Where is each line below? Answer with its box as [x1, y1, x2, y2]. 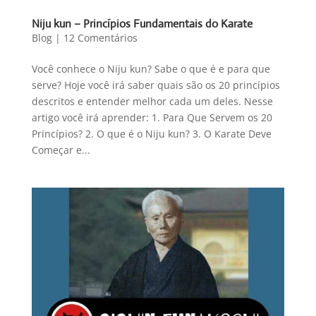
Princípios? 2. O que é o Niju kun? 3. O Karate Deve [31, 126, 272, 140]
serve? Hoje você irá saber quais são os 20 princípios [31, 78, 280, 92]
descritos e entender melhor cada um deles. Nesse [31, 94, 273, 108]
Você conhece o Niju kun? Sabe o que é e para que [31, 61, 270, 75]
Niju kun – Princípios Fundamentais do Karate [31, 16, 253, 31]
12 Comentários [63, 30, 138, 44]
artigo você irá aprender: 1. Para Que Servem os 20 [31, 110, 272, 124]
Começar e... [31, 142, 90, 157]
